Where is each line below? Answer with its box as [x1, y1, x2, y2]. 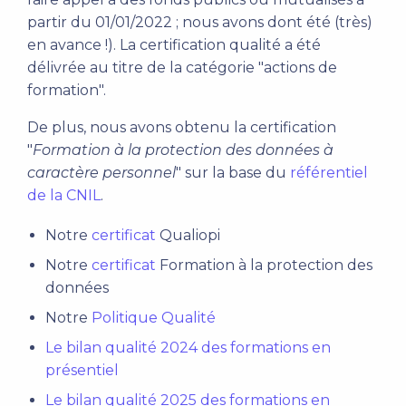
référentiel [290, 164, 368, 181]
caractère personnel [27, 164, 176, 181]
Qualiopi [156, 227, 220, 244]
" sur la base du [176, 164, 290, 181]
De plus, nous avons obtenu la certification [27, 119, 336, 136]
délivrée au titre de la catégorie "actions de [27, 59, 337, 76]
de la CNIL [27, 187, 101, 204]
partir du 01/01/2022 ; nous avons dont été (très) [27, 14, 372, 31]
